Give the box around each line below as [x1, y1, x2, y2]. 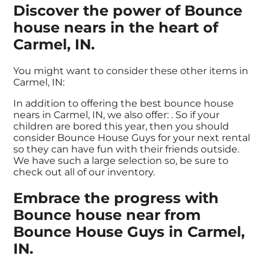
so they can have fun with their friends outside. [13, 143, 240, 155]
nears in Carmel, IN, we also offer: [13, 109, 172, 121]
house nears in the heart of [13, 19, 219, 37]
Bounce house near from [13, 206, 201, 224]
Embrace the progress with [13, 189, 219, 207]
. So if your [171, 109, 220, 121]
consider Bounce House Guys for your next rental [13, 132, 251, 144]
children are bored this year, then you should [13, 121, 230, 133]
